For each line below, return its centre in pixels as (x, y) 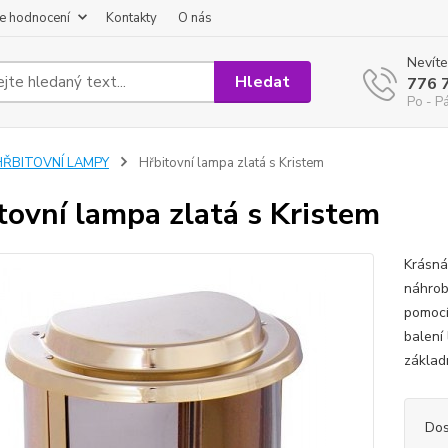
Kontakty (131, 18)
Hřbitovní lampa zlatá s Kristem (229, 163)
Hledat (263, 81)
